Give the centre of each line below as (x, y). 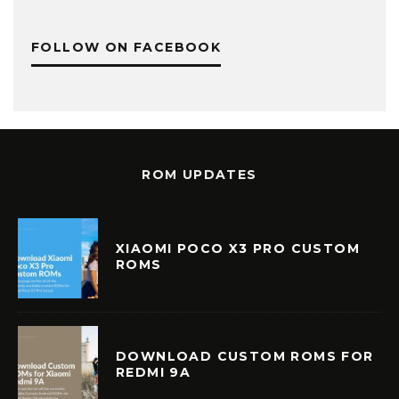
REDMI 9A (154, 372)
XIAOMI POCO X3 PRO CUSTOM (238, 248)
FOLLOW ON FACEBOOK (126, 47)
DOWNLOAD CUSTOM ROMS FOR (245, 356)
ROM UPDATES (199, 175)
